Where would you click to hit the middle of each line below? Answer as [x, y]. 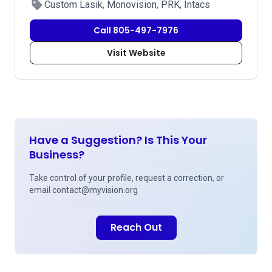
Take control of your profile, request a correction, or [127, 178]
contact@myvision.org [95, 190]
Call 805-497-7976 [136, 30]
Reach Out [136, 227]
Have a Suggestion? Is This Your [118, 140]
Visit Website [136, 53]
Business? [57, 155]
